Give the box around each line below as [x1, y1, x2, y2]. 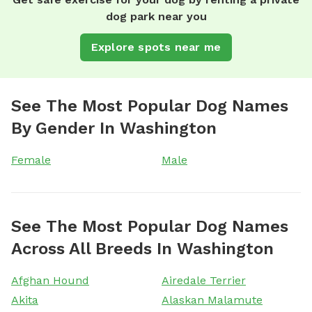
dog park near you [105, 9, 207, 23]
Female [11, 153, 51, 166]
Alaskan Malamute [162, 292, 263, 306]
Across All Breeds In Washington [11, 238, 274, 258]
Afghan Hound [11, 273, 89, 287]
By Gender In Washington [11, 118, 217, 138]
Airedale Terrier [162, 273, 246, 287]
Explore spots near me [91, 40, 221, 54]
